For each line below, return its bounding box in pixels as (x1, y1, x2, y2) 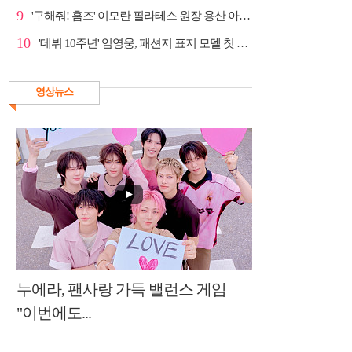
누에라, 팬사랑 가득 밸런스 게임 (16, 280, 226, 298)
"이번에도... (16, 304, 91, 321)
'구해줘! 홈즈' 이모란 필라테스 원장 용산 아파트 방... (239, 9, 251, 22)
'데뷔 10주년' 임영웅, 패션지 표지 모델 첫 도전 (236, 37, 248, 49)
